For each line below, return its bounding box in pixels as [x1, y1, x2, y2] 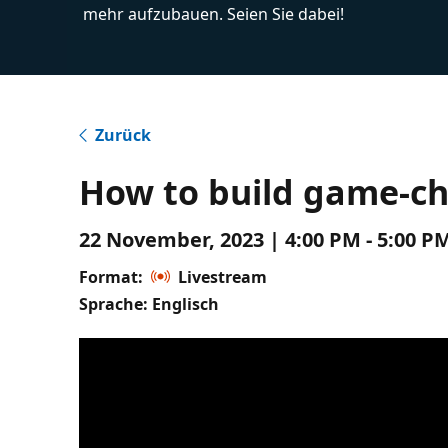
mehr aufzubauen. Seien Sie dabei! [83, 2, 345, 25]
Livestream [178, 265, 268, 288]
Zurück [95, 123, 152, 146]
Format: [79, 265, 144, 288]
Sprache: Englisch [79, 292, 220, 315]
